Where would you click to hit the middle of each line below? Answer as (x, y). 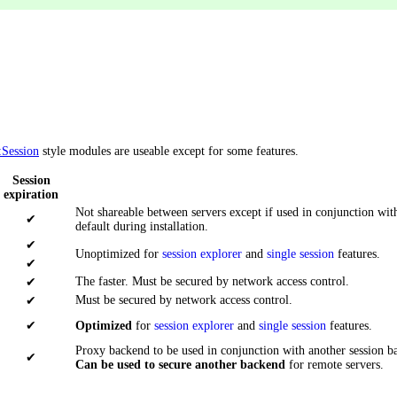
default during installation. (142, 227)
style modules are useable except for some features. (169, 152)
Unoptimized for (119, 254)
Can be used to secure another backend (180, 365)
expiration (31, 195)
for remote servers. (335, 365)
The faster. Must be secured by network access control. (212, 282)
